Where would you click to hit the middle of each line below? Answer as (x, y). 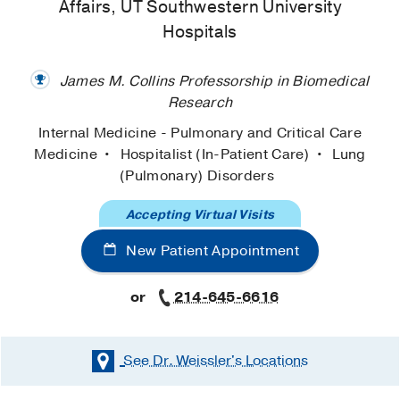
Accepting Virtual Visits (200, 214)
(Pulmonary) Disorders (197, 175)
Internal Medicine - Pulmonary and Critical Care (200, 133)
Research (200, 103)
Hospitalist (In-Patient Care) (217, 154)
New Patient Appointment (211, 250)
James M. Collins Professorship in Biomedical (214, 82)
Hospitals (200, 33)
